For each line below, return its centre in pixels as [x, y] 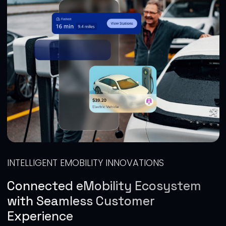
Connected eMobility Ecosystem [104, 186]
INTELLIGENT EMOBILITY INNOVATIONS [85, 163]
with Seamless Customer [81, 201]
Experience [40, 216]
